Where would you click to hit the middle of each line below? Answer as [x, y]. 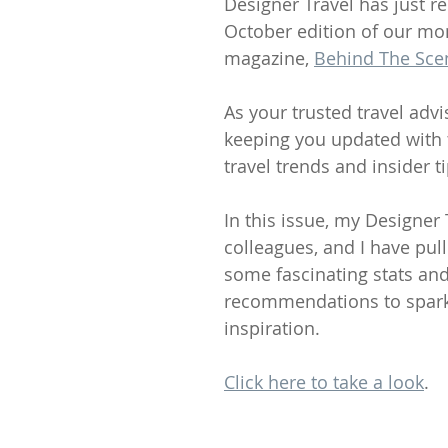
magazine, [269, 58]
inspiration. [272, 328]
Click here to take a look [324, 382]
